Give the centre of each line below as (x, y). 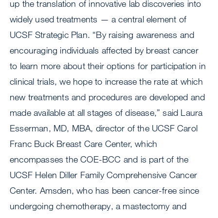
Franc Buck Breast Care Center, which (84, 144)
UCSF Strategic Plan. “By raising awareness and (102, 35)
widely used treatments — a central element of (98, 19)
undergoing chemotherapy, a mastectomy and (98, 206)
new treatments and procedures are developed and (108, 97)
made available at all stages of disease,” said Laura (106, 112)
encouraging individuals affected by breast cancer (104, 50)
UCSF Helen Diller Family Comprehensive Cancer (104, 175)
